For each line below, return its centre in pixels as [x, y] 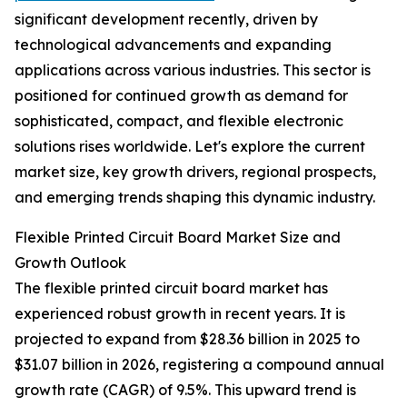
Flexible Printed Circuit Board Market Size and [178, 238]
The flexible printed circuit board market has [171, 288]
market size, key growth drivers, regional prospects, [195, 172]
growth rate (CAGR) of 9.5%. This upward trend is [185, 390]
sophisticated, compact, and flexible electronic [179, 121]
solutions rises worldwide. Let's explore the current [190, 147]
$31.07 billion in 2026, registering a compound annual [199, 365]
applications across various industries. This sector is [193, 70]
